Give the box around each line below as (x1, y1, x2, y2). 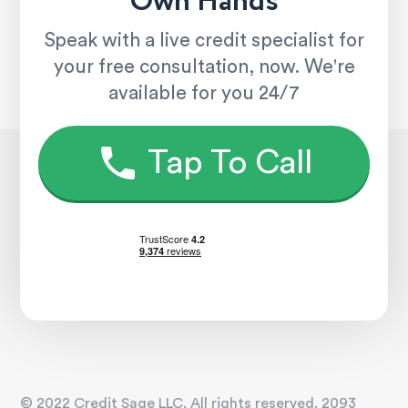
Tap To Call (147, 147, 312, 180)
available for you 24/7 (108, 84, 300, 104)
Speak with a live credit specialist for (44, 31, 364, 51)
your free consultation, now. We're (53, 57, 355, 77)
